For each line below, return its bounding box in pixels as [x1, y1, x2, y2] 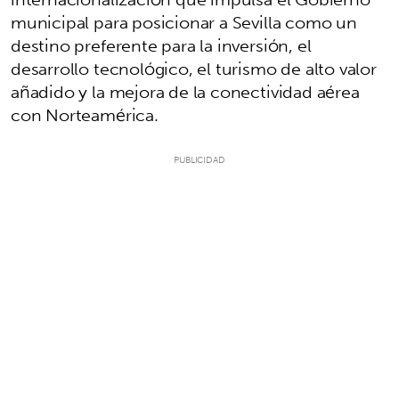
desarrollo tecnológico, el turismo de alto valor [11, 53, 377, 84]
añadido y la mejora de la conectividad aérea [11, 76, 360, 107]
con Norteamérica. [11, 99, 159, 130]
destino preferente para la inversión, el [11, 29, 312, 61]
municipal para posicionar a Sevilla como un [11, 6, 357, 37]
